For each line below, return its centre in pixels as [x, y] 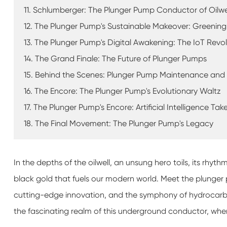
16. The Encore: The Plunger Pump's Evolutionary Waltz [122, 91]
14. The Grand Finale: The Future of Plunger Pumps [115, 59]
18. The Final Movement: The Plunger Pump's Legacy [118, 124]
